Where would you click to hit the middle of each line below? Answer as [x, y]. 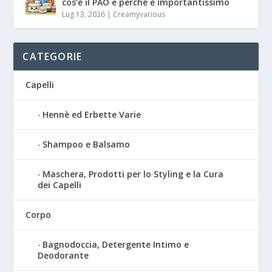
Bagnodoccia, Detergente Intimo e [116, 244]
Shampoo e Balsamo [87, 144]
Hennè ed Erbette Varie [92, 114]
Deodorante [63, 255]
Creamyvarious [139, 14]
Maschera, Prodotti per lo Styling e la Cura [133, 174]
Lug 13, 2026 [84, 14]
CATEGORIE [53, 56]
